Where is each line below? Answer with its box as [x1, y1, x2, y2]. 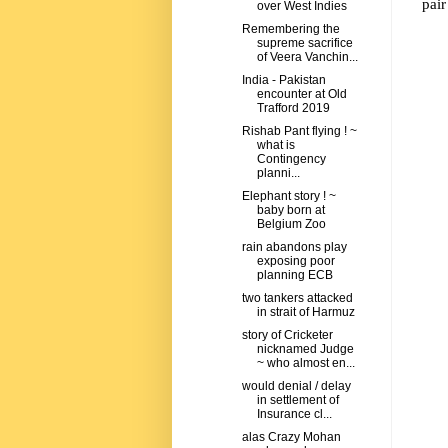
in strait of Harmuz [256, 305, 355, 320]
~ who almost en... [256, 356, 355, 371]
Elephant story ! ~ [241, 189, 336, 204]
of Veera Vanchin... [256, 50, 358, 65]
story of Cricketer [241, 328, 333, 343]
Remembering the [241, 22, 340, 37]
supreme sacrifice [256, 36, 353, 51]
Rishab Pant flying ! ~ [241, 124, 357, 139]
